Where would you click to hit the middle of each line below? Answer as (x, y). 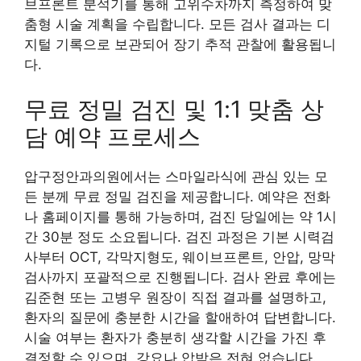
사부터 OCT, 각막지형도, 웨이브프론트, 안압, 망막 (180, 257)
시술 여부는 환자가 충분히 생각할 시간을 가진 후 (175, 337)
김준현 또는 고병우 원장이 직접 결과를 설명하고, (175, 297)
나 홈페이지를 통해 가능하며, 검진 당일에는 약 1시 (180, 216)
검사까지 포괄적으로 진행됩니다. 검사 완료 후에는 (180, 277)
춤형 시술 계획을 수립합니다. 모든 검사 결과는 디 (177, 24)
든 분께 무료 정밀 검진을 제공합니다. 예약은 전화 (177, 196)
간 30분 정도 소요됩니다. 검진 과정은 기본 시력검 (179, 237)
